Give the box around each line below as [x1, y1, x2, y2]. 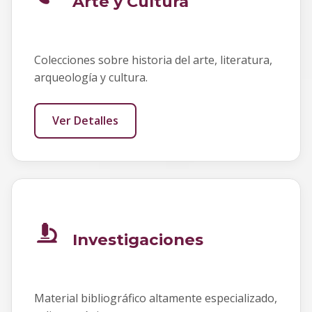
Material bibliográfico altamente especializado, [34, 290, 277, 306]
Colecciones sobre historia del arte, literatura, [34, 52, 272, 68]
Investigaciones [72, 230, 204, 250]
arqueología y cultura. [34, 69, 148, 85]
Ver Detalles [52, 113, 118, 129]
